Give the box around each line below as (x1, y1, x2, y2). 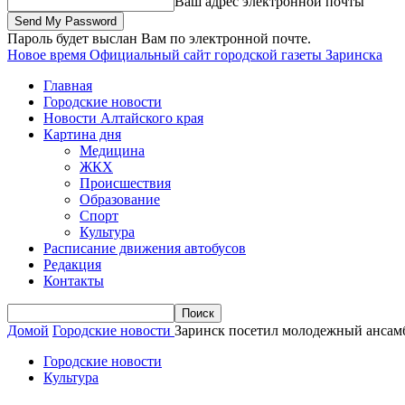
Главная (43, 78, 92, 93)
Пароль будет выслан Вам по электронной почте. (7, 31, 311, 46)
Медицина (80, 143, 145, 158)
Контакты (43, 273, 104, 288)
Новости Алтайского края (43, 110, 203, 126)
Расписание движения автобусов (43, 240, 246, 256)
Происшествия (80, 175, 171, 191)
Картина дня (43, 127, 121, 142)
